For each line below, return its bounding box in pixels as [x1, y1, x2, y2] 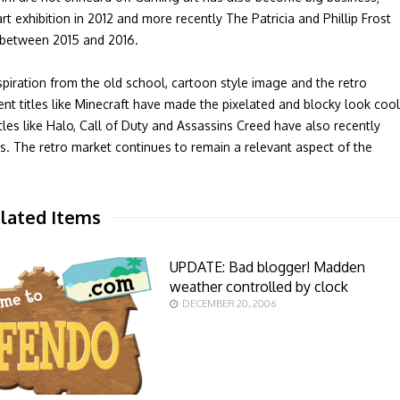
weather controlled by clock [169, 278, 348, 296]
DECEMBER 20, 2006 [181, 297, 276, 310]
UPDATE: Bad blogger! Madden [169, 258, 365, 276]
